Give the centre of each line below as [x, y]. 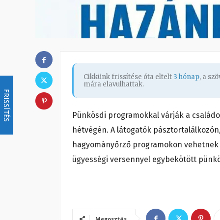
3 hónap [186, 77]
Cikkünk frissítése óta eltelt [128, 77]
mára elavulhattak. [114, 84]
